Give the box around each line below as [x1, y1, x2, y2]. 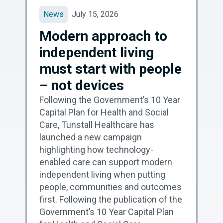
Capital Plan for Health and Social [39, 107, 169, 117]
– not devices [39, 77, 124, 94]
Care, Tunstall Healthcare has [39, 119, 155, 130]
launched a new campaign [39, 131, 142, 142]
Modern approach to [39, 27, 168, 44]
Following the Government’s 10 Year [39, 94, 181, 105]
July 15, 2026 [72, 9, 119, 19]
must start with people [39, 60, 182, 77]
